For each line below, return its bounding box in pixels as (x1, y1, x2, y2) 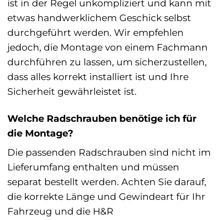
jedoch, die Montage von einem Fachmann (7, 41, 208, 53)
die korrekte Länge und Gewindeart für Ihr (7, 191, 205, 203)
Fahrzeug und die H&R (7, 205, 113, 218)
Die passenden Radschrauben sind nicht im (7, 146, 211, 159)
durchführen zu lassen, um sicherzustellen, (7, 55, 207, 68)
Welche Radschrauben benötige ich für (7, 112, 196, 124)
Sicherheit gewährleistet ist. (7, 85, 137, 97)
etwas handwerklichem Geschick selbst (7, 11, 191, 24)
